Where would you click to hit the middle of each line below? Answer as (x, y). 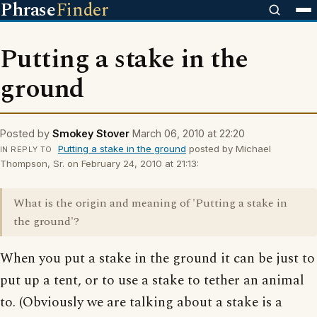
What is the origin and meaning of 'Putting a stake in (150, 203)
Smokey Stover (91, 133)
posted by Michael (228, 149)
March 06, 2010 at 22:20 (189, 133)
